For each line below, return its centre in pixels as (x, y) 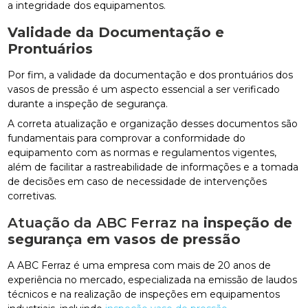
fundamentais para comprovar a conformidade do (127, 138)
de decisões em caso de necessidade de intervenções (137, 181)
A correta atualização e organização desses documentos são (153, 123)
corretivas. (32, 196)
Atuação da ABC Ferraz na (106, 222)
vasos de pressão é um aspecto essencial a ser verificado (144, 89)
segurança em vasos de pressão (124, 239)
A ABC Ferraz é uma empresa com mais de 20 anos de (140, 265)
